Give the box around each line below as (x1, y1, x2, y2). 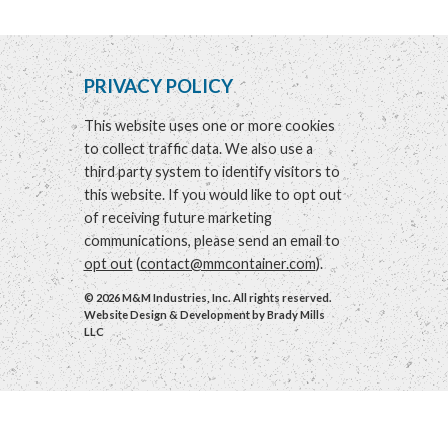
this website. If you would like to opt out (83, 185, 342, 203)
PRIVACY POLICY (83, 75, 233, 98)
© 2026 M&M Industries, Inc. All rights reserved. (83, 291, 332, 304)
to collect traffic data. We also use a (83, 139, 313, 157)
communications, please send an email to (83, 231, 340, 249)
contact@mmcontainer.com (139, 254, 316, 272)
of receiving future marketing (83, 208, 272, 226)
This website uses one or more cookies (83, 116, 335, 134)
